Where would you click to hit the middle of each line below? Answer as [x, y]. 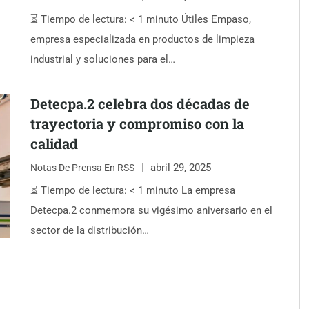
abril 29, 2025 [181, 167]
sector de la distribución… [90, 230]
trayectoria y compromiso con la [137, 123]
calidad [54, 143]
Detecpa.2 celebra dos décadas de [140, 103]
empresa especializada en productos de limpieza [142, 39]
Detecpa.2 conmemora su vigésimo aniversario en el [151, 210]
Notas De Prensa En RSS [82, 167]
